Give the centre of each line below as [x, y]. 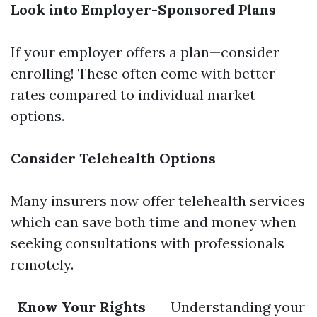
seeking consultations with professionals [148, 243]
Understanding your [225, 307]
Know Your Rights [80, 307]
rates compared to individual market [133, 94]
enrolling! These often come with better [143, 73]
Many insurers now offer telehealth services [158, 201]
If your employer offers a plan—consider [145, 52]
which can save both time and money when [154, 222]
